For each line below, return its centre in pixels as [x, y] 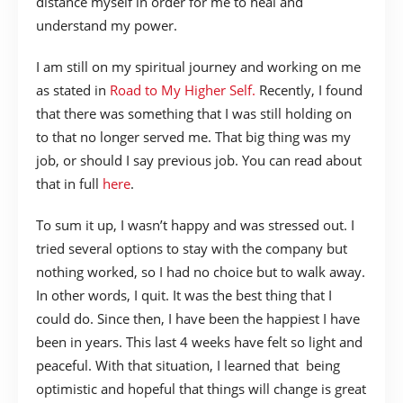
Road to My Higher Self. [183, 90]
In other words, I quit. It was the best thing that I [184, 295]
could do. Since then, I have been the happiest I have [198, 318]
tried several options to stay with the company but [192, 248]
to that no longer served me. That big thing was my [193, 136]
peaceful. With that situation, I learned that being [188, 365]
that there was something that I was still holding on [194, 113]
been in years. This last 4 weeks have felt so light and [199, 341]
